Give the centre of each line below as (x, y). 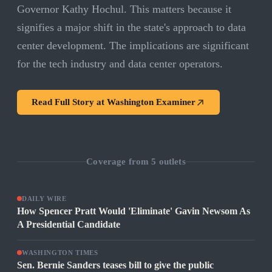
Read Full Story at (69, 102)
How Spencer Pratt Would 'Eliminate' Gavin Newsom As (134, 211)
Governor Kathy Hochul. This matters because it (124, 9)
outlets (171, 161)
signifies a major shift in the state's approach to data (131, 28)
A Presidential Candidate (69, 225)
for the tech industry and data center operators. (120, 64)
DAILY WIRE (44, 199)
